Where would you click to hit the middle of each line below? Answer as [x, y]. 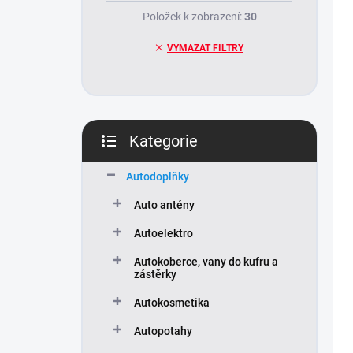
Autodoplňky [158, 177]
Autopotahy [163, 331]
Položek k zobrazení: [193, 17]
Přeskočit [128, 152]
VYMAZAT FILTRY [205, 48]
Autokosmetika [172, 303]
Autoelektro [163, 234]
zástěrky [155, 275]
